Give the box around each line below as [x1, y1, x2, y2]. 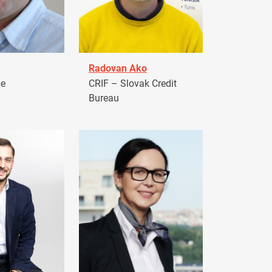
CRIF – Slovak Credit [89, 77, 177, 89]
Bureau [89, 92, 119, 104]
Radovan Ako [89, 63, 147, 75]
